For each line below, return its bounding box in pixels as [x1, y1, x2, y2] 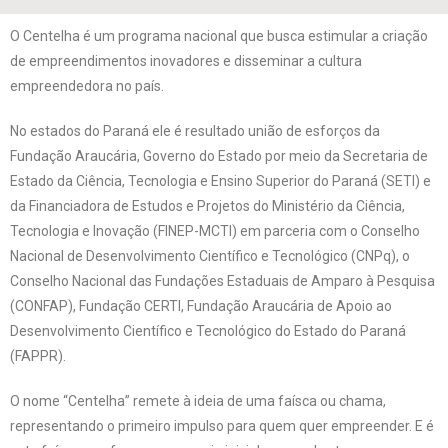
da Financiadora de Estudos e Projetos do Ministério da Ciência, [10, 198, 405, 214]
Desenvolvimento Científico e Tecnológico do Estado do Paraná [10, 323, 406, 339]
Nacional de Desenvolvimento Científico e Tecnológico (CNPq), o [10, 248, 410, 264]
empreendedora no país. [10, 78, 167, 94]
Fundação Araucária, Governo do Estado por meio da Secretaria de [10, 148, 428, 164]
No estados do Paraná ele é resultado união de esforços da [10, 123, 380, 139]
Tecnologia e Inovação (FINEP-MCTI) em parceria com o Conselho [10, 223, 420, 239]
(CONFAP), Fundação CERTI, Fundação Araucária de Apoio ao [10, 298, 392, 314]
